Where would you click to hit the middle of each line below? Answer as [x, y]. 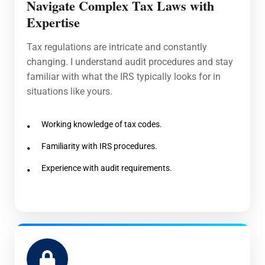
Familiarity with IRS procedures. [99, 146]
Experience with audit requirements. [107, 168]
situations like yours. [70, 91]
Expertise [53, 22]
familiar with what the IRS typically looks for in [124, 76]
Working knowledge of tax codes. [102, 124]
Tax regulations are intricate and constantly [117, 47]
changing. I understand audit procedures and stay [130, 62]
